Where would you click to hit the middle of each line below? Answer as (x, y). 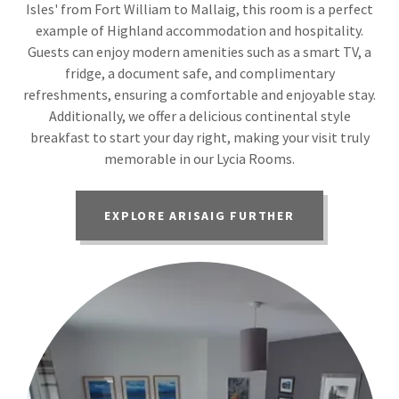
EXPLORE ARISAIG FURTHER (199, 216)
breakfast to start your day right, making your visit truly (199, 138)
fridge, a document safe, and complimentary (199, 73)
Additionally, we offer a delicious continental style (199, 116)
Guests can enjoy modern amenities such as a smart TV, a (199, 52)
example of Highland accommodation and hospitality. (199, 31)
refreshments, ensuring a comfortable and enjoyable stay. (199, 95)
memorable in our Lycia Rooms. (199, 159)
